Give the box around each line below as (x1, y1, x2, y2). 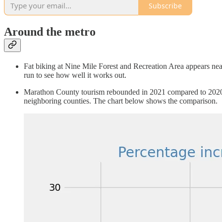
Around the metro (4, 25, 99, 39)
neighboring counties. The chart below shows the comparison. (24, 97, 220, 106)
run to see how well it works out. (24, 71, 128, 80)
